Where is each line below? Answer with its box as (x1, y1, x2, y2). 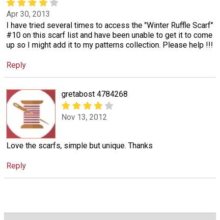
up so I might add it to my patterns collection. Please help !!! (6, 40, 213, 50)
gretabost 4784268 (61, 89, 128, 99)
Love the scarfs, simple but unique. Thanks (6, 141, 153, 151)
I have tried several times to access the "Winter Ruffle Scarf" (6, 21, 213, 30)
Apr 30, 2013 (6, 9, 50, 19)
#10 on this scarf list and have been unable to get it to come (6, 30, 213, 40)
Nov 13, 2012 (61, 112, 107, 122)
